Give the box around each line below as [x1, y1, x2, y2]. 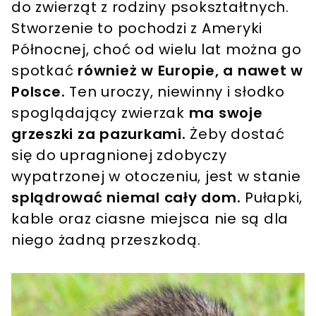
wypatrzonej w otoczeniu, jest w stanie [11, 166, 301, 186]
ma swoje [188, 102, 263, 123]
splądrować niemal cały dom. [11, 187, 245, 207]
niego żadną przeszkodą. [11, 229, 205, 250]
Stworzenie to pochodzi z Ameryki [11, 18, 262, 38]
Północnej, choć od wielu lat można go [11, 39, 302, 59]
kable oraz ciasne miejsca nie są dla [11, 208, 288, 229]
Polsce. [11, 81, 66, 102]
